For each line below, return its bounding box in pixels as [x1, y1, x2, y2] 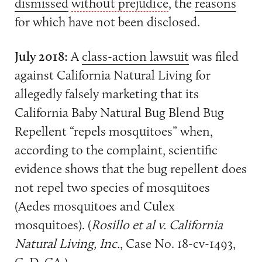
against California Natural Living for [14, 67, 211, 84]
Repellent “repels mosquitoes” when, [14, 123, 213, 140]
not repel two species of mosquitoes [14, 179, 210, 196]
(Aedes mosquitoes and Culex [14, 198, 175, 215]
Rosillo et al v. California [91, 216, 223, 233]
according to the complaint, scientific [14, 142, 218, 158]
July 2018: [14, 48, 68, 65]
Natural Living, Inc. [14, 235, 120, 252]
